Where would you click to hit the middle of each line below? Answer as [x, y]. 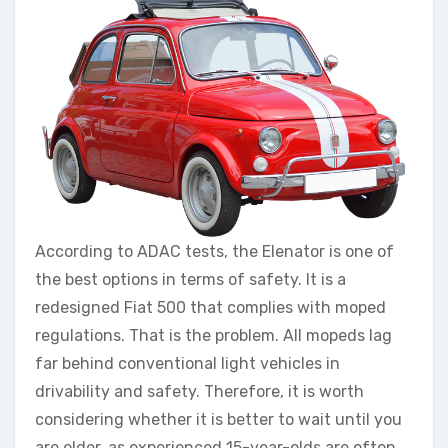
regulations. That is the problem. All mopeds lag [213, 336]
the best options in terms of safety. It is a [190, 280]
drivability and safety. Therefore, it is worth [199, 392]
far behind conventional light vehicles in [187, 364]
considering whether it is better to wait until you [218, 420]
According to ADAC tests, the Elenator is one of [214, 252]
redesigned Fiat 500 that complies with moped [210, 308]
